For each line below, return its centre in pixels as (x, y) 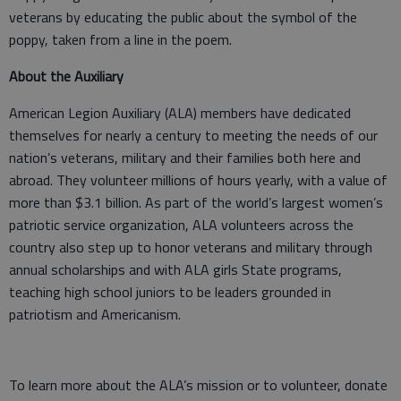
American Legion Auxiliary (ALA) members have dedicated (180, 113)
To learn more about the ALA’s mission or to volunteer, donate (198, 385)
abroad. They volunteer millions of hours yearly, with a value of (198, 180)
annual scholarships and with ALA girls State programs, (175, 269)
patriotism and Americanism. (95, 314)
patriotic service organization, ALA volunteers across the (181, 225)
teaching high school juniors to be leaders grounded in (170, 292)
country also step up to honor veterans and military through (191, 247)
